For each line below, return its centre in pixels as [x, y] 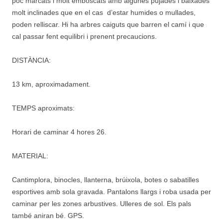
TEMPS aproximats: [43, 108]
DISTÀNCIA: [31, 60]
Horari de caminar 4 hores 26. [59, 132]
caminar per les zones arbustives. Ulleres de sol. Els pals [102, 204]
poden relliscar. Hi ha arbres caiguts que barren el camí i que [108, 24]
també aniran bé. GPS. [48, 216]
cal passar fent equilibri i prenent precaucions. [84, 36]
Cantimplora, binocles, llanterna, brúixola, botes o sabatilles [106, 180]
